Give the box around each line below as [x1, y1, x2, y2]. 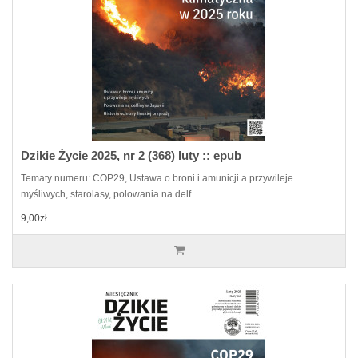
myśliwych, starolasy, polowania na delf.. [21, 188, 196, 200]
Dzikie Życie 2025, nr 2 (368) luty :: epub [21, 148, 241, 162]
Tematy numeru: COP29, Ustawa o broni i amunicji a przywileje [21, 172, 293, 184]
